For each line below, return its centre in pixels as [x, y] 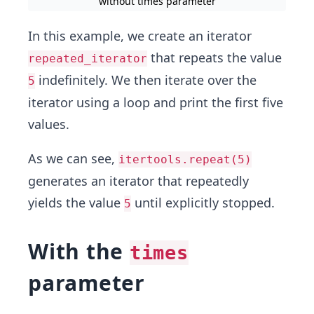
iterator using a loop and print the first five [156, 102]
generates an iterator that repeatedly [138, 181]
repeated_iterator [88, 59]
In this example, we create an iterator [140, 36]
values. [49, 124]
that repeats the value [214, 57]
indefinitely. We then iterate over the [146, 80]
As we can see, [73, 158]
